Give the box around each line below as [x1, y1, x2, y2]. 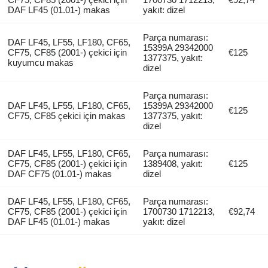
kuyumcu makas [7, 57, 74, 68]
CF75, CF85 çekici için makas [7, 111, 126, 121]
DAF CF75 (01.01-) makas [7, 169, 112, 179]
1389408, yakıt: [143, 159, 203, 169]
